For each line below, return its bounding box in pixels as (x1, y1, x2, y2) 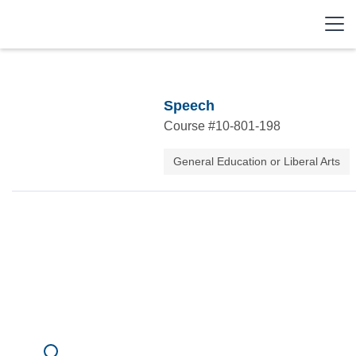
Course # (163, 119, 215, 133)
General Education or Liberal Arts (172, 155, 340, 168)
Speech (163, 98, 215, 114)
